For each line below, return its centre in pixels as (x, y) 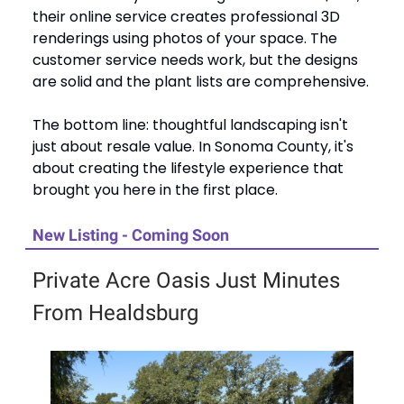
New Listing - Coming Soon (131, 234)
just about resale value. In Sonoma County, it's (193, 146)
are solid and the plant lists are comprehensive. (201, 81)
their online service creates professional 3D (186, 16)
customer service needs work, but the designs (195, 60)
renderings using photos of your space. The (185, 38)
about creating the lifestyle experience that (188, 168)
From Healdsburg (115, 312)
